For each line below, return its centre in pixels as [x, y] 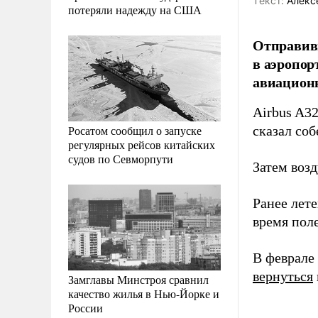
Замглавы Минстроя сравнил [138, 279]
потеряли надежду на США [135, 9]
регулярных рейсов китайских [142, 144]
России [86, 307]
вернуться [283, 276]
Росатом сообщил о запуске [135, 130]
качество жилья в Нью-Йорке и [144, 293]
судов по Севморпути [121, 158]
